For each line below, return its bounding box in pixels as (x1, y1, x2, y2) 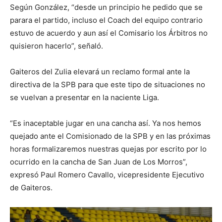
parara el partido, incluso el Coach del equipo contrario (10, 15, 203, 25)
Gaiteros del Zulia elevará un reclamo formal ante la (10, 66, 190, 76)
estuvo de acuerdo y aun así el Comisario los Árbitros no (10, 28, 208, 38)
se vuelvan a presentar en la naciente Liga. (10, 92, 159, 102)
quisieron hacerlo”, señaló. (10, 41, 107, 51)
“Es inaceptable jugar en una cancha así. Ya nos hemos (10, 118, 201, 128)
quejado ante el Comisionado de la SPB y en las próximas (10, 131, 211, 141)
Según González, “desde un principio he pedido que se (10, 2, 203, 12)
